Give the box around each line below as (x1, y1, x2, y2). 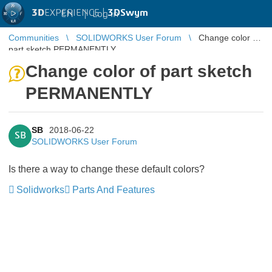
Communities (8, 33, 59, 42)
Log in (92, 8, 118, 19)
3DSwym (107, 8, 148, 18)
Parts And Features (72, 185, 155, 195)
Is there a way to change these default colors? (8, 164, 205, 174)
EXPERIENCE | (44, 8, 107, 18)
